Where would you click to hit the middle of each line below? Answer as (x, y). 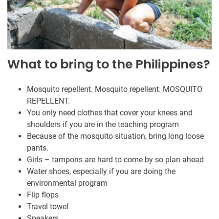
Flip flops (43, 195)
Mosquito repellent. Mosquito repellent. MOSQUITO (115, 89)
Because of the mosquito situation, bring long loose (115, 136)
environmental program (67, 183)
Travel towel (48, 207)
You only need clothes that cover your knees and (110, 113)
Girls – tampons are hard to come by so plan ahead (115, 160)
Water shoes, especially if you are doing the (101, 172)
